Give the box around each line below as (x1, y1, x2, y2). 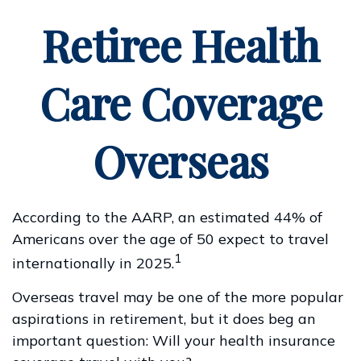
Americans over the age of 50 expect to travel (12, 230, 329, 248)
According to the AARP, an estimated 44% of (12, 208, 322, 226)
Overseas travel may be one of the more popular (12, 288, 343, 306)
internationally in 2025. (12, 254, 174, 272)
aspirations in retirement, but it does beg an (12, 309, 316, 328)
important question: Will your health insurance (12, 331, 335, 350)
